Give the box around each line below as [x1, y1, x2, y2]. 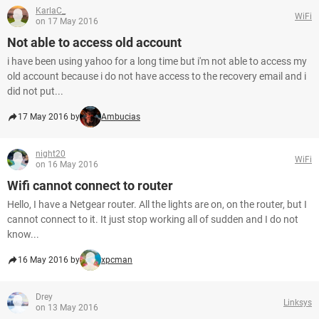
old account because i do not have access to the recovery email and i [7, 70, 306, 82]
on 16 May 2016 [36, 159, 98, 169]
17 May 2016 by [18, 112, 80, 122]
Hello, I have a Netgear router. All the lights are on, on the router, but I [7, 199, 307, 210]
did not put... [7, 85, 63, 97]
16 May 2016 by [18, 255, 80, 265]
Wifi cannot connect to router [7, 178, 173, 193]
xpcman [101, 255, 132, 265]
